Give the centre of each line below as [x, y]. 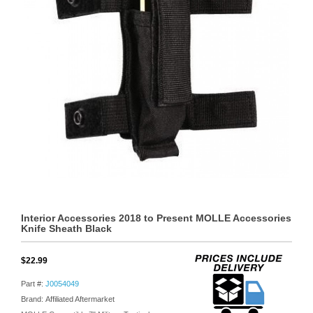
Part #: [33, 284]
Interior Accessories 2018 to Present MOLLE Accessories [156, 218]
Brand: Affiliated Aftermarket [68, 299]
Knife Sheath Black [66, 228]
